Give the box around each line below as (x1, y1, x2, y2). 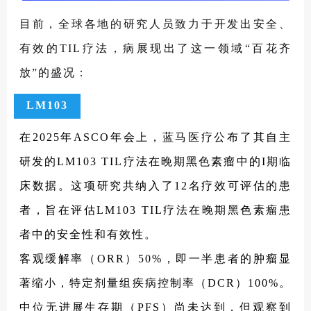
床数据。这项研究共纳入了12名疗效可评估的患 (19, 179, 292, 192)
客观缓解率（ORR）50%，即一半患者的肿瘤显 (19, 252, 292, 264)
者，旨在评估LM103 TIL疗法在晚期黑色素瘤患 (19, 203, 292, 216)
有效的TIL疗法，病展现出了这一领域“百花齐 (19, 42, 292, 54)
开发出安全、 (214, 17, 292, 30)
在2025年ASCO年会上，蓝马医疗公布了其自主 (19, 131, 292, 143)
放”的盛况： (19, 66, 88, 78)
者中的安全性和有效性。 (19, 228, 157, 240)
